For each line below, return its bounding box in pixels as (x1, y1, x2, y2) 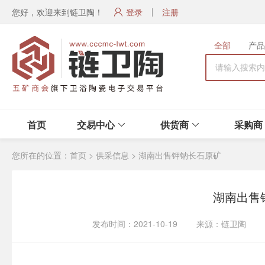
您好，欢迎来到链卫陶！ (12, 6, 103, 18)
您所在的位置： (12, 149, 70, 161)
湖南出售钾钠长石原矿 (138, 149, 221, 161)
